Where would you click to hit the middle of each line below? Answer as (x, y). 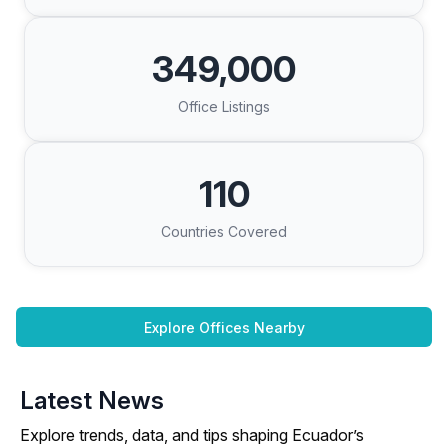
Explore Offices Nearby (224, 327)
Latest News (92, 400)
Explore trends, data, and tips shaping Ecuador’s (192, 435)
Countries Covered (224, 231)
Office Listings (224, 106)
